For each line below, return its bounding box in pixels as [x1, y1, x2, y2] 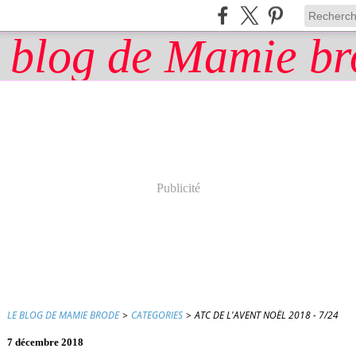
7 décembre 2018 [7, 336, 83, 348]
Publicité [156, 181, 200, 195]
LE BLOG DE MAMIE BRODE [7, 308, 119, 322]
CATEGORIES [131, 308, 183, 322]
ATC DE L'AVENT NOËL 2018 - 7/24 [195, 308, 339, 322]
